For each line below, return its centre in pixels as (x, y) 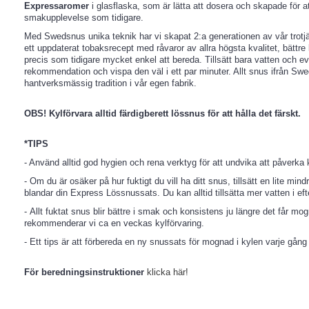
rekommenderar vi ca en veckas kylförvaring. (114, 223)
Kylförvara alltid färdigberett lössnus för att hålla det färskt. (175, 113)
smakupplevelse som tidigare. (85, 18)
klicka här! (168, 272)
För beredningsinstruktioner (86, 272)
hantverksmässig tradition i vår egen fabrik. (110, 83)
